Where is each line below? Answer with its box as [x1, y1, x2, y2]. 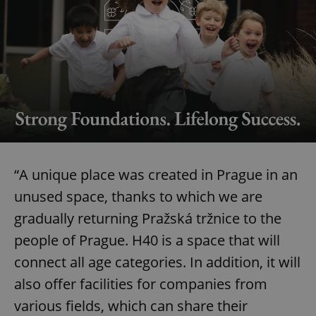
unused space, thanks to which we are [14, 186, 262, 206]
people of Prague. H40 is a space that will [14, 230, 280, 250]
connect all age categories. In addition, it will [14, 252, 300, 272]
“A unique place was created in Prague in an [14, 164, 298, 184]
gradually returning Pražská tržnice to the [14, 208, 281, 228]
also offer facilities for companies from [14, 274, 267, 293]
